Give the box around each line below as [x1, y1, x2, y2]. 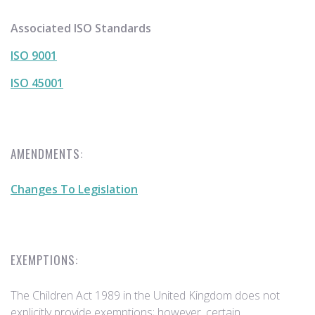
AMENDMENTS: [11, 145, 83, 162]
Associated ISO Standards [11, 20, 151, 36]
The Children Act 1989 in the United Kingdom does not [11, 288, 280, 303]
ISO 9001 [11, 48, 57, 63]
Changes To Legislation [11, 181, 138, 197]
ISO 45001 [11, 75, 63, 91]
